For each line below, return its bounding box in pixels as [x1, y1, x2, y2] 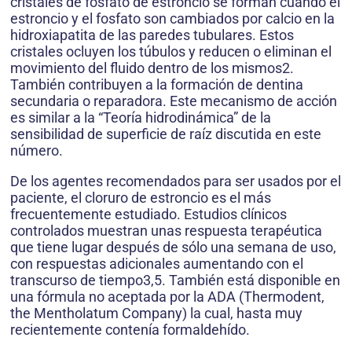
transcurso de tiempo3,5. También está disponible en [10, 272, 340, 289]
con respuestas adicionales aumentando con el [10, 255, 303, 273]
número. [10, 142, 63, 159]
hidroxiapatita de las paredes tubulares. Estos [10, 27, 294, 44]
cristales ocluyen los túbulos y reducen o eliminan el [10, 43, 332, 60]
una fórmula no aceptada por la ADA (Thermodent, [10, 288, 324, 306]
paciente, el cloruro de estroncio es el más [10, 189, 271, 207]
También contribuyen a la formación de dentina [10, 76, 303, 93]
